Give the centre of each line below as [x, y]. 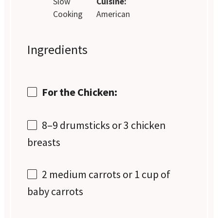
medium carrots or [91, 174]
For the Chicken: [80, 92]
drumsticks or [91, 125]
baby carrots [55, 191]
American [113, 14]
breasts [44, 142]
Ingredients [58, 49]
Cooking [68, 14]
